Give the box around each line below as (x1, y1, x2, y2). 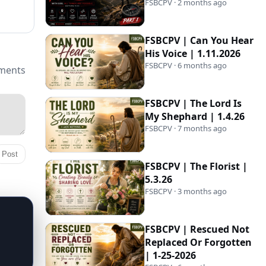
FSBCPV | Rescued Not (145, 223, 249, 236)
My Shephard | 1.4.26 (145, 110, 245, 123)
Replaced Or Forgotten (145, 236, 252, 249)
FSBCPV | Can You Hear (145, 34, 254, 47)
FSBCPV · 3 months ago (145, 186, 227, 197)
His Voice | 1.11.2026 (145, 47, 240, 60)
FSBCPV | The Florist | (145, 160, 248, 173)
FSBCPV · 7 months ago (145, 123, 227, 134)
